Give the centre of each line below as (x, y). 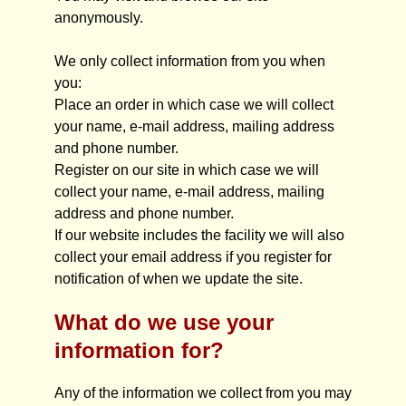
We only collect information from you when (190, 61)
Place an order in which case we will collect (194, 105)
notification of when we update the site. (179, 279)
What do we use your (164, 322)
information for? (139, 350)
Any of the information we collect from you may (203, 393)
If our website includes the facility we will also (199, 235)
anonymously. (99, 18)
